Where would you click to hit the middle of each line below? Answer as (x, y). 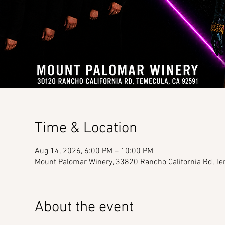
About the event (84, 208)
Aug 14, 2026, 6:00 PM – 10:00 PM (94, 151)
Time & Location (86, 128)
